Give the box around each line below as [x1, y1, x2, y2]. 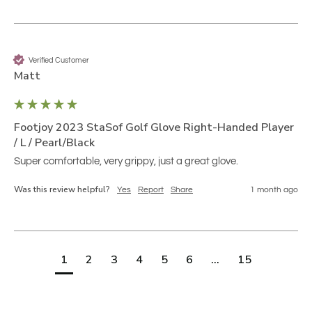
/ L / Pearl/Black [14, 135, 95, 151]
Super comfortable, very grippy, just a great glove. [14, 156, 238, 167]
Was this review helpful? [14, 184, 110, 196]
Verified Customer [29, 56, 89, 64]
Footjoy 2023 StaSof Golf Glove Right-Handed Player [14, 120, 294, 136]
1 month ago [250, 185, 298, 195]
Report [138, 185, 164, 195]
